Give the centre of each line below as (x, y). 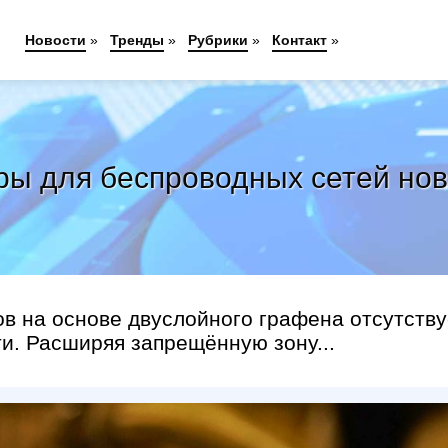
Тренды (136, 40)
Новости (55, 40)
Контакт (299, 40)
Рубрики (217, 40)
